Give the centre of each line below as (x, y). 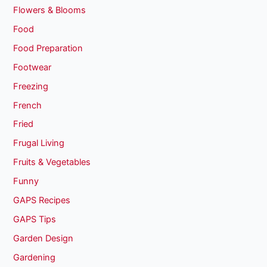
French (28, 105)
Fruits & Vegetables (52, 162)
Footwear (32, 67)
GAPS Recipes (42, 201)
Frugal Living (39, 143)
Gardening (35, 258)
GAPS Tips (35, 220)
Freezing (31, 86)
